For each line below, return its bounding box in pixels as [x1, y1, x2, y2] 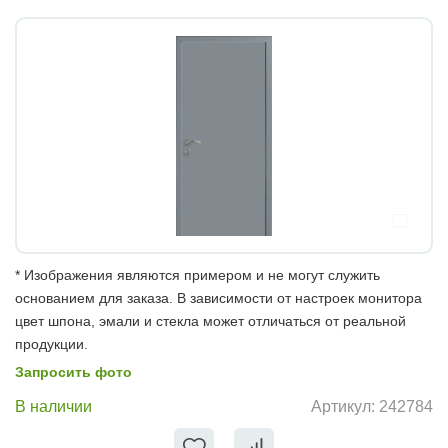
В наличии [15, 397, 92, 415]
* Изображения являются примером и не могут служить [15, 266, 380, 283]
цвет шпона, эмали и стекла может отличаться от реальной [15, 312, 406, 329]
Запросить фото [15, 363, 132, 380]
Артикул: [311, 398, 379, 416]
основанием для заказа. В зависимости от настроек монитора [15, 289, 422, 306]
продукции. [15, 335, 88, 352]
